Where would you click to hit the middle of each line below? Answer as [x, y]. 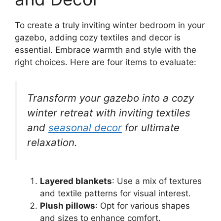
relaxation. [52, 143]
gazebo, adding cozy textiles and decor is [98, 37]
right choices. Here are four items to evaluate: [106, 62]
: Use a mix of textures [157, 181]
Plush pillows [68, 205]
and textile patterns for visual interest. [115, 193]
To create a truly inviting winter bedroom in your [110, 25]
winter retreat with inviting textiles [109, 113]
